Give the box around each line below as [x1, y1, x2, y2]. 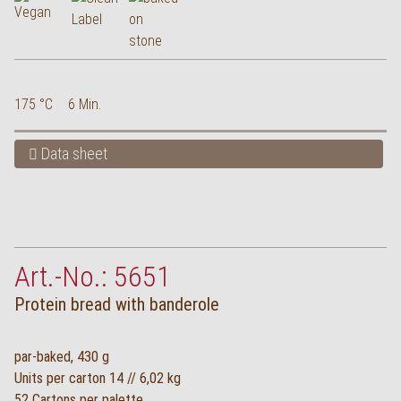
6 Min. [67, 96, 101, 113]
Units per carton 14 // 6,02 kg [14, 370, 181, 387]
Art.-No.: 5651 [14, 260, 171, 294]
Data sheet [38, 144, 107, 163]
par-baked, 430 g [14, 348, 109, 365]
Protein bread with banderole [14, 294, 219, 315]
